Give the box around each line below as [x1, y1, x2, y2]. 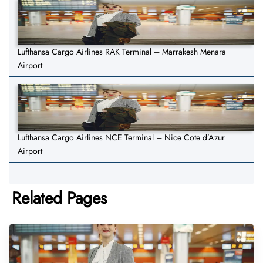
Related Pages [12, 186, 107, 211]
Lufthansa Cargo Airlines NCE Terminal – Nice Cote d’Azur [18, 131, 225, 144]
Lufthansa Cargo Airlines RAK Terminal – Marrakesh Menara [18, 46, 226, 58]
